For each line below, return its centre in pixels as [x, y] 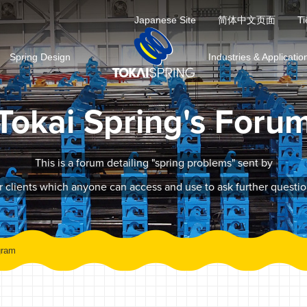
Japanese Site [165, 20]
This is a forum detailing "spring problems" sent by [153, 163]
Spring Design [40, 57]
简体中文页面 [247, 20]
